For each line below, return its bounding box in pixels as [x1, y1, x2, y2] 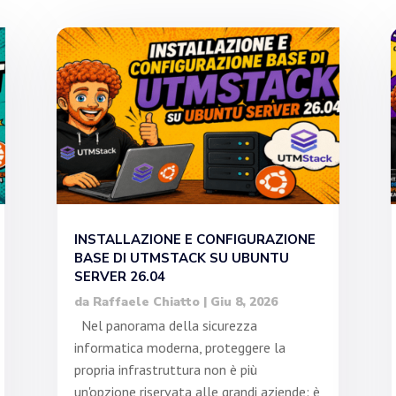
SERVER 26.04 [73, 268, 165, 286]
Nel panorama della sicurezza [73, 316, 257, 335]
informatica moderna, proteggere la [73, 339, 286, 357]
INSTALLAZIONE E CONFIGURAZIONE [73, 231, 316, 249]
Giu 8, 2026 [209, 293, 278, 311]
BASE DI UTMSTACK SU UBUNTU [73, 249, 289, 268]
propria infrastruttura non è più [73, 361, 257, 379]
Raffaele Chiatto [92, 293, 200, 311]
